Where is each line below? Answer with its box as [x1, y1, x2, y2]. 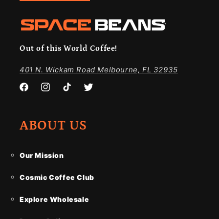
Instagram [40, 88, 75, 97]
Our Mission [20, 151, 64, 160]
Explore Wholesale [20, 195, 89, 204]
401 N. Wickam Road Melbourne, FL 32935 [20, 65, 178, 75]
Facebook [18, 88, 52, 97]
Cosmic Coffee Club [20, 173, 94, 182]
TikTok [61, 88, 84, 97]
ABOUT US [20, 118, 87, 133]
